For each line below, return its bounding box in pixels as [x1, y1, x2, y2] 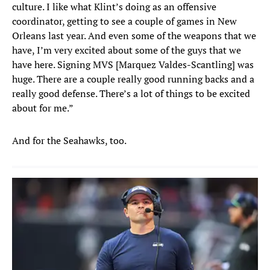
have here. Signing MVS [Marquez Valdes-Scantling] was [12, 58, 254, 72]
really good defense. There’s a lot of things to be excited [12, 87, 250, 101]
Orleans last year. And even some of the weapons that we [12, 29, 256, 43]
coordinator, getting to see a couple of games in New [12, 14, 237, 28]
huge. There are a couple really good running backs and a [12, 72, 254, 86]
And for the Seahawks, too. [12, 134, 127, 148]
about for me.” [12, 101, 74, 115]
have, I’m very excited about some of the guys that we [12, 43, 241, 57]
